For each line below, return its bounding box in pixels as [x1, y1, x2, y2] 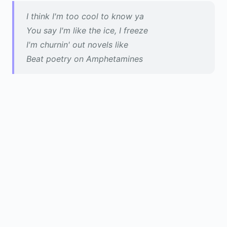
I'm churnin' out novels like [26, 40, 128, 50]
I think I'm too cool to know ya [26, 11, 144, 21]
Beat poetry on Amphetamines [26, 54, 143, 64]
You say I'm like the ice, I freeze [26, 25, 148, 35]
